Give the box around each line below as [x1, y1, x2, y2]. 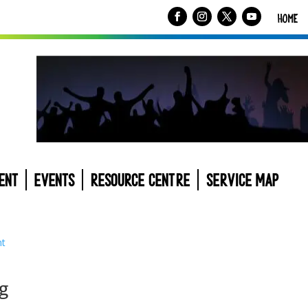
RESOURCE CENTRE [91, 169, 190, 192]
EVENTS [34, 169, 75, 192]
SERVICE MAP [206, 169, 279, 192]
